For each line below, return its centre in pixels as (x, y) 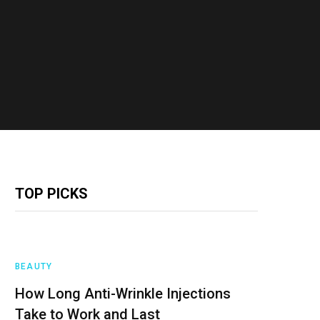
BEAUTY (34, 266)
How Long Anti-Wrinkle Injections (123, 293)
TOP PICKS (51, 193)
